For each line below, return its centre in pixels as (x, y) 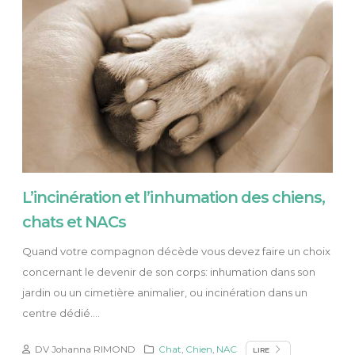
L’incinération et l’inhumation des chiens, (174, 197)
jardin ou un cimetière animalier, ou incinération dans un (165, 292)
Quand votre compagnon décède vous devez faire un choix (176, 251)
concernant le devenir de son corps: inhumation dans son (169, 271)
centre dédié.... (61, 313)
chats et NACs (74, 221)
